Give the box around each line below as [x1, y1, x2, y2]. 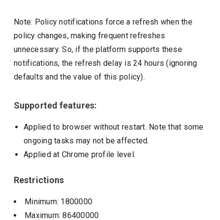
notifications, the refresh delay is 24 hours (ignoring [14, 58, 197, 68]
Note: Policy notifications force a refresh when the [14, 17, 192, 27]
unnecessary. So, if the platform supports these [14, 45, 182, 54]
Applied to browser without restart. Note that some [24, 122, 204, 132]
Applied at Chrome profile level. [24, 150, 136, 159]
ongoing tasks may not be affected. [24, 136, 149, 145]
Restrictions [14, 175, 64, 185]
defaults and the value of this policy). [14, 72, 145, 82]
